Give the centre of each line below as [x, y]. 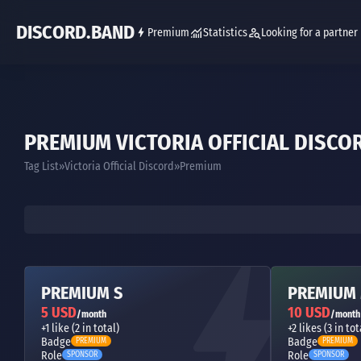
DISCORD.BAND [75, 32]
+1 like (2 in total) [80, 328]
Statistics [225, 32]
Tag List [41, 166]
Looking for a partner [309, 32]
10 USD [309, 313]
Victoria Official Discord [119, 166]
